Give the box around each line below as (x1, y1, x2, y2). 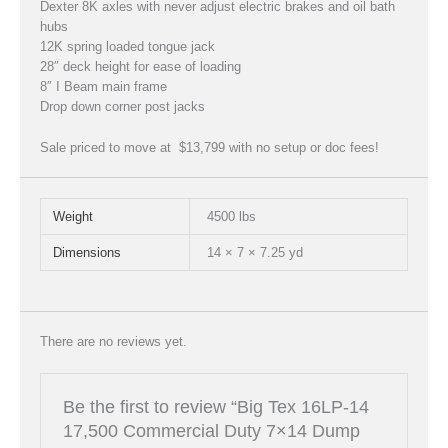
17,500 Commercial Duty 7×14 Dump (62, 420, 360, 442)
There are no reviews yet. (40, 333, 187, 349)
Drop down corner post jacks (40, 99, 205, 114)
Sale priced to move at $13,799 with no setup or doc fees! (40, 139, 379, 155)
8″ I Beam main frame (40, 79, 167, 94)
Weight (52, 208, 93, 224)
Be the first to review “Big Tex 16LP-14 (62, 396, 369, 418)
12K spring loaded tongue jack (40, 39, 215, 54)
